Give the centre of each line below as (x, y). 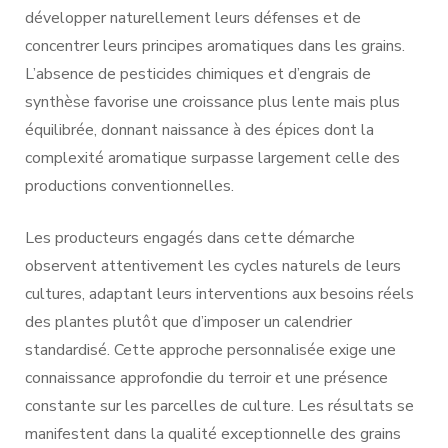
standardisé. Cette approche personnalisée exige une (210, 349)
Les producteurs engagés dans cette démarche (190, 237)
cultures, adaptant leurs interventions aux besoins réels (219, 293)
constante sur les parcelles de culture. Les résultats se (219, 405)
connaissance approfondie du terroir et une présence (206, 377)
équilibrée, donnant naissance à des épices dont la (199, 129)
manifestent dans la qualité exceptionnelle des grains (213, 433)
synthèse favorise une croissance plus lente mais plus (212, 101)
